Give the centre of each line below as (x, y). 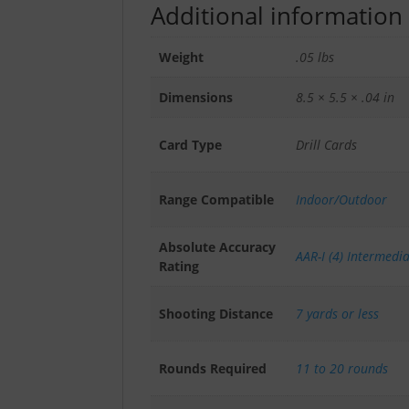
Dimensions (195, 97)
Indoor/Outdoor (341, 199)
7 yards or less (337, 313)
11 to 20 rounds (341, 368)
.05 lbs (315, 57)
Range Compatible (216, 199)
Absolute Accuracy (217, 246)
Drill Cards (326, 144)
